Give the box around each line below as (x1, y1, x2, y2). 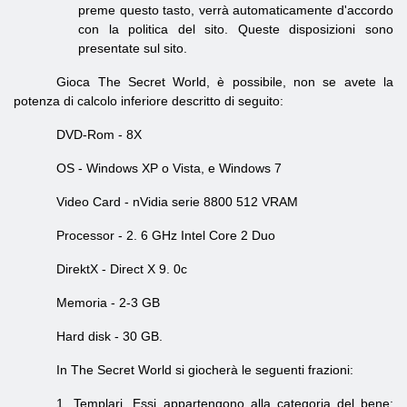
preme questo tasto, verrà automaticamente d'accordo (78, 3, 393, 17)
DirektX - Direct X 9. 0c (56, 262, 188, 276)
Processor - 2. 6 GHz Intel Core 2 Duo (56, 228, 276, 243)
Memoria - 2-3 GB (56, 295, 161, 310)
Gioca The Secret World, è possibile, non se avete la (56, 74, 393, 89)
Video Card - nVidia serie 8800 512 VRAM (56, 194, 299, 209)
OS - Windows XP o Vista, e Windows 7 (56, 161, 283, 175)
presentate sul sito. (78, 41, 188, 55)
